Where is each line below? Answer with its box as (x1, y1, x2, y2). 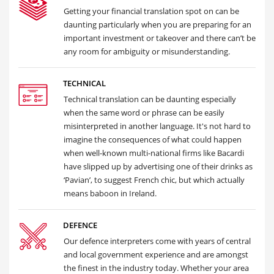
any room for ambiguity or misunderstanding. (64, 46, 230, 57)
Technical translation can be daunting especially (64, 94, 236, 105)
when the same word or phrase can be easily (64, 107, 224, 118)
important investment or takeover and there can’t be (64, 32, 256, 43)
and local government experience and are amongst (64, 249, 248, 260)
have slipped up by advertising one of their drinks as (64, 161, 253, 172)
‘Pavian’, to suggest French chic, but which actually (64, 174, 245, 185)
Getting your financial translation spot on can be (64, 6, 239, 17)
